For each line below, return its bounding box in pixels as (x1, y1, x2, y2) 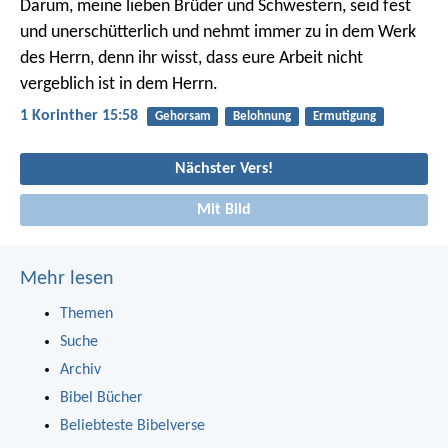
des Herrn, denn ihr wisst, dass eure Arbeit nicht (20, 49, 363, 69)
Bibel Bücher (60, 390, 143, 407)
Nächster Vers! (175, 160, 273, 177)
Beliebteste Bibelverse (60, 418, 205, 435)
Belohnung (232, 110, 291, 124)
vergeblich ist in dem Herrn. (20, 75, 218, 95)
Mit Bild (197, 202, 251, 219)
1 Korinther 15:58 (20, 108, 138, 125)
